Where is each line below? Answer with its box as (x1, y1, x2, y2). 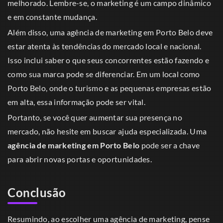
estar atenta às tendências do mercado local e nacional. (7, 41, 202, 51)
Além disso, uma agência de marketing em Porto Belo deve (7, 27, 213, 37)
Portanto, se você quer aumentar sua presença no (7, 112, 183, 122)
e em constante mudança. (7, 12, 97, 22)
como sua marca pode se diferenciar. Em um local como (7, 69, 200, 79)
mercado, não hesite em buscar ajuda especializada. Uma (7, 126, 207, 136)
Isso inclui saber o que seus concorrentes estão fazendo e (7, 55, 210, 65)
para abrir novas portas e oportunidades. (7, 154, 152, 164)
